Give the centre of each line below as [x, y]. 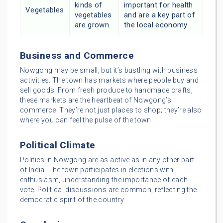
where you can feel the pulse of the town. [86, 120]
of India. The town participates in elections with [97, 169]
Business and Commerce [77, 55]
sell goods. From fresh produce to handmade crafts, [106, 90]
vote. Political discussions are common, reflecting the [109, 189]
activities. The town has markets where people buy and [110, 80]
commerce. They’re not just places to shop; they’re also [111, 110]
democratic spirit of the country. [73, 199]
